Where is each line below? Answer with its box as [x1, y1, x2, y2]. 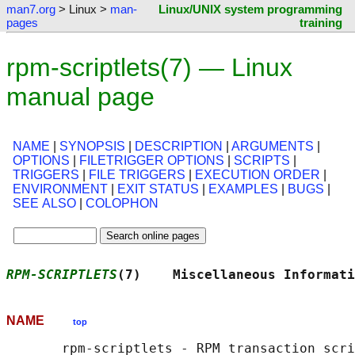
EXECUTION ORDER [195, 168, 320, 182]
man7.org [6, 2, 55, 16]
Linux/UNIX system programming [158, 2, 342, 16]
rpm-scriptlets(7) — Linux [6, 53, 292, 82]
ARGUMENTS [231, 139, 314, 154]
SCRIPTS [234, 154, 290, 168]
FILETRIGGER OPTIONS [79, 154, 224, 168]
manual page [6, 82, 155, 111]
